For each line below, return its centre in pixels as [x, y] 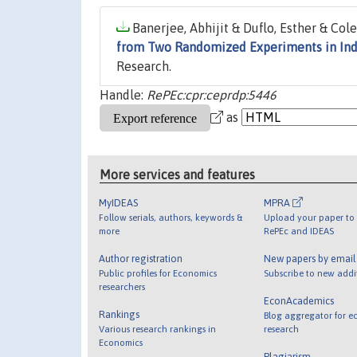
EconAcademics [298, 300]
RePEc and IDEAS [298, 230]
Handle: [123, 95]
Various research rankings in [158, 328]
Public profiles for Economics [158, 273]
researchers [122, 286]
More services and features [178, 174]
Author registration [141, 258]
